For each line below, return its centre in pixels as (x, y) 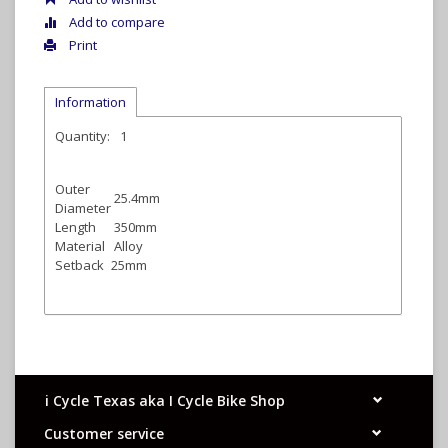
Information (90, 102)
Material (80, 246)
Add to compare (115, 22)
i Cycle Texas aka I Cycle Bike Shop (165, 401)
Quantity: (82, 136)
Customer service (104, 434)
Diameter (83, 208)
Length (75, 227)
